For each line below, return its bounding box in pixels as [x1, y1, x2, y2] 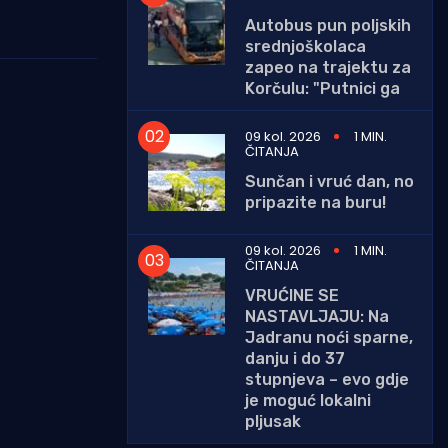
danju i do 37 [245, 348, 345, 368]
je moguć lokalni [245, 390, 371, 410]
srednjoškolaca [245, 36, 366, 56]
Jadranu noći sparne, [245, 327, 413, 347]
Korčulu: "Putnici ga [245, 78, 400, 98]
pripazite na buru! [245, 192, 386, 212]
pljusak [245, 411, 301, 431]
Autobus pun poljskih [245, 15, 411, 35]
